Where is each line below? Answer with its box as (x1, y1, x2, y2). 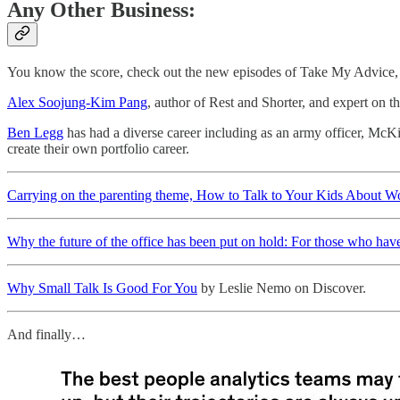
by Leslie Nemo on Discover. (197, 280, 366, 296)
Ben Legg (7, 125, 63, 141)
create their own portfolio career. (7, 141, 189, 157)
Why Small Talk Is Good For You (7, 280, 197, 296)
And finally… (7, 327, 86, 343)
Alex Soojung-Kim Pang (7, 95, 147, 111)
